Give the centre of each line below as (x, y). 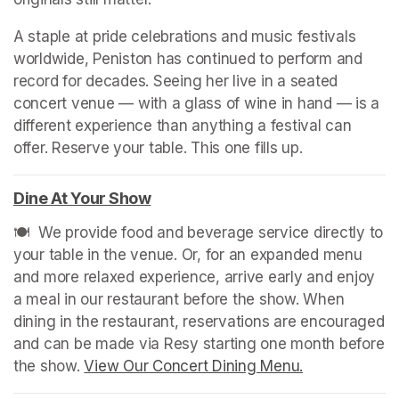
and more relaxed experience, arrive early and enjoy (194, 277)
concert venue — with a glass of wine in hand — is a (196, 103)
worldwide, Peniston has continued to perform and (188, 58)
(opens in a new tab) (225, 198)
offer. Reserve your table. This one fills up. (158, 147)
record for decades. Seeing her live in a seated (176, 81)
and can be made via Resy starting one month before (199, 343)
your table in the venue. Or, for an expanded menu (188, 254)
